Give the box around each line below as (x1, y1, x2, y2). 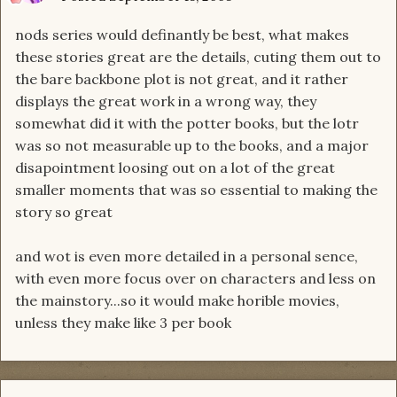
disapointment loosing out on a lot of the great (15, 159, 335, 177)
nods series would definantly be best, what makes (15, 26, 349, 44)
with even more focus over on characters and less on (15, 269, 376, 288)
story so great (15, 203, 113, 222)
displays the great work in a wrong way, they (15, 92, 316, 111)
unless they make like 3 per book (15, 314, 231, 332)
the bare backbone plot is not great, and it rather (15, 70, 348, 89)
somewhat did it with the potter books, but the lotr (15, 114, 359, 133)
